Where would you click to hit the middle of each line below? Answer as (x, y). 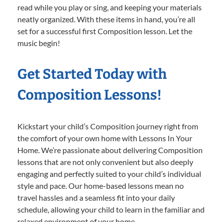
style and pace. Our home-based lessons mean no (101, 185)
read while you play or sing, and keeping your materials (110, 7)
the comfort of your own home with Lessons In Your (105, 138)
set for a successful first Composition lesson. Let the (105, 31)
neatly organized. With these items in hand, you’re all (106, 19)
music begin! (39, 43)
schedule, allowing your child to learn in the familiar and (111, 209)
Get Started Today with (92, 74)
